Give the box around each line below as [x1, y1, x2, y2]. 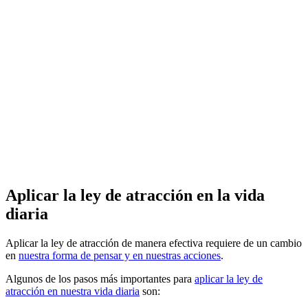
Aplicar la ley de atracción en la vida [5, 186, 265, 204]
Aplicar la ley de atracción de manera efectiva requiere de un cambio [5, 236, 302, 249]
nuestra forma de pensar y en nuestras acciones [19, 249, 221, 261]
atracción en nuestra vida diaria [5, 285, 140, 297]
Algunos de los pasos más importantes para [5, 272, 195, 285]
